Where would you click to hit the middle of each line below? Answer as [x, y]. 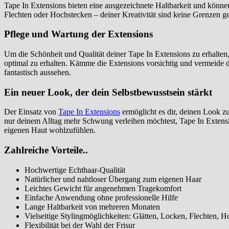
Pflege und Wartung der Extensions [78, 34]
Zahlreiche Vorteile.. [46, 150]
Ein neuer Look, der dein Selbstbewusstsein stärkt [108, 92]
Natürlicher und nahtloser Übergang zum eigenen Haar [113, 179]
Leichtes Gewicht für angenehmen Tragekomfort [103, 188]
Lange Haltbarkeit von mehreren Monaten [92, 207]
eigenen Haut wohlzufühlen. [50, 130]
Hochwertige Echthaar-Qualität [75, 170]
